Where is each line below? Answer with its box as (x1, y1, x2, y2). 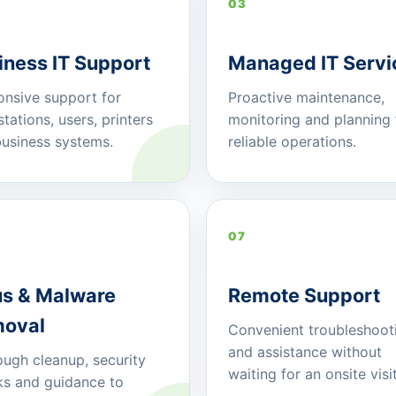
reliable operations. (228, 133, 356, 151)
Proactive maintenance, (228, 88, 385, 107)
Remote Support (228, 284, 380, 308)
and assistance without (228, 343, 382, 362)
